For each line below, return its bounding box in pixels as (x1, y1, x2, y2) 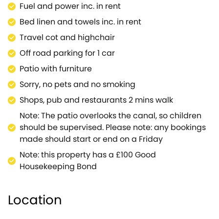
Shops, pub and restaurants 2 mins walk (20, 94, 173, 106)
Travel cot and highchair (20, 32, 115, 43)
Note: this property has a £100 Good (20, 149, 156, 160)
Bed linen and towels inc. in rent (20, 16, 141, 27)
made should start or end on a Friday (20, 133, 163, 145)
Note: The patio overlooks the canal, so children (20, 110, 201, 121)
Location (8, 191, 62, 209)
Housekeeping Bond (20, 161, 97, 172)
